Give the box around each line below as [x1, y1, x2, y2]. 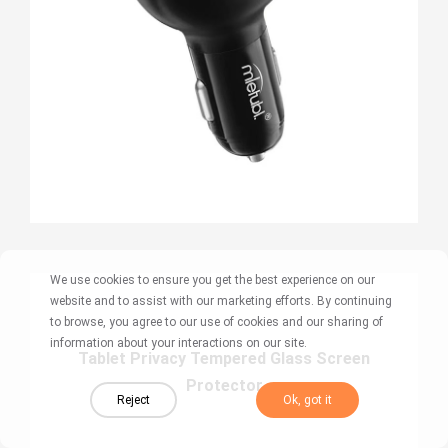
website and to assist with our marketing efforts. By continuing [50, 294, 392, 308]
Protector [185, 376, 263, 396]
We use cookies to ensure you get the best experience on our [50, 273, 375, 287]
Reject [116, 393, 150, 407]
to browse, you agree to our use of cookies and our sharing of [50, 315, 383, 329]
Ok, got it [282, 393, 332, 407]
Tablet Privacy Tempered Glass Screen [78, 349, 370, 369]
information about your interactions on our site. [50, 336, 307, 350]
